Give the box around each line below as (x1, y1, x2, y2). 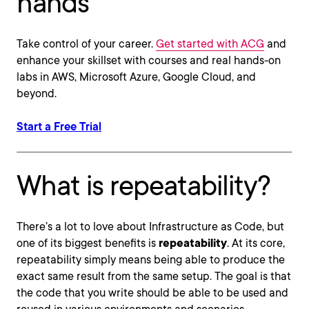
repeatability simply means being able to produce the (17, 253, 285, 266)
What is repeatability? (17, 169, 270, 202)
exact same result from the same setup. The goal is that (17, 270, 291, 283)
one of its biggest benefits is (17, 237, 159, 250)
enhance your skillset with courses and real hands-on (17, 54, 281, 67)
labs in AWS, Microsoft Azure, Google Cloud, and (17, 70, 256, 83)
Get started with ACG (156, 37, 264, 50)
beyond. (17, 87, 57, 100)
